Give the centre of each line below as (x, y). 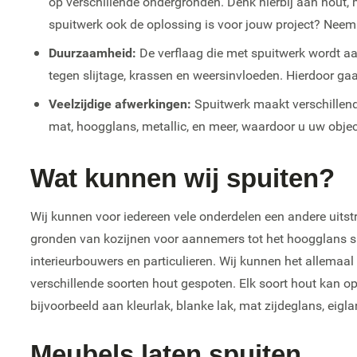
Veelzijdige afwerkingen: (120, 104)
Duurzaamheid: (92, 53)
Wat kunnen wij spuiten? (183, 178)
